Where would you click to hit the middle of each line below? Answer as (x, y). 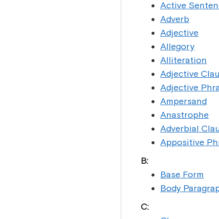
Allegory (177, 46)
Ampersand (184, 101)
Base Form (182, 174)
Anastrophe (185, 115)
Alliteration (184, 60)
